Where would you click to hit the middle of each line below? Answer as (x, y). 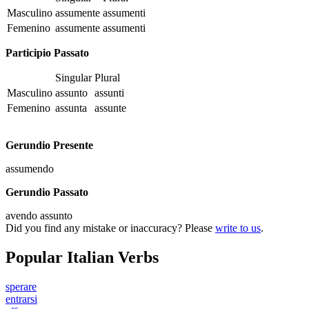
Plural (107, 77)
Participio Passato (47, 52)
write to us (238, 228)
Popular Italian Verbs (82, 257)
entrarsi (21, 299)
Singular (73, 77)
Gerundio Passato (47, 192)
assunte (110, 108)
